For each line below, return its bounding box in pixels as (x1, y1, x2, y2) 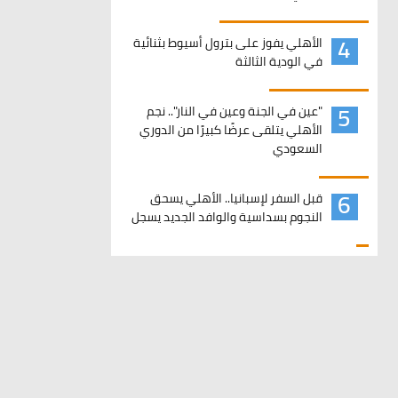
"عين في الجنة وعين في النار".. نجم (146, 99, 322, 123)
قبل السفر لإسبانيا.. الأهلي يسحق (149, 187, 322, 210)
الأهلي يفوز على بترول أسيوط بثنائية (132, 31, 322, 54)
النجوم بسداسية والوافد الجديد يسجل (131, 205, 322, 228)
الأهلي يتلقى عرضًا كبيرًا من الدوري (139, 118, 322, 141)
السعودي (272, 137, 322, 160)
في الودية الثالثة (235, 50, 322, 73)
